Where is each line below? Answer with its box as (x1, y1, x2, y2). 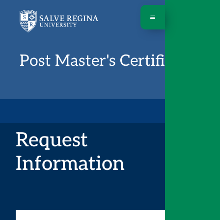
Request (16, 129, 88, 153)
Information (16, 152, 125, 176)
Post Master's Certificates (20, 52, 201, 71)
